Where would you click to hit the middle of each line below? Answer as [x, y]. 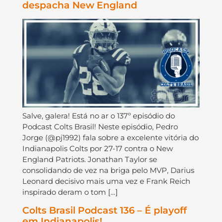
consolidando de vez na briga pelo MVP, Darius [108, 170]
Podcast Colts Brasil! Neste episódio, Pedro [100, 127]
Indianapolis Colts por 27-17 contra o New [97, 149]
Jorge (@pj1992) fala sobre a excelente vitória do [110, 138]
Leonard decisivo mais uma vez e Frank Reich [106, 181]
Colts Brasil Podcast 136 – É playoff [104, 210]
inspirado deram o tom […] [70, 192]
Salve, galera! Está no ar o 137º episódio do [98, 116]
